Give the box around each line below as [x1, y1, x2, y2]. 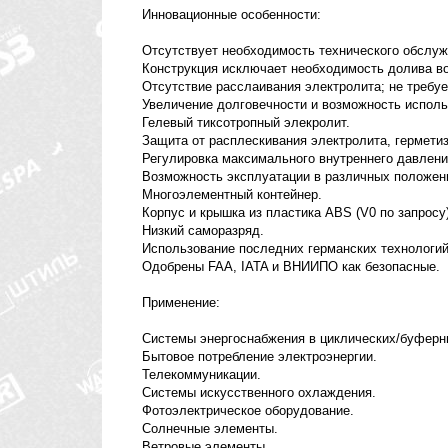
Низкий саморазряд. [142, 223, 264, 239]
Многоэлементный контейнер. [142, 187, 322, 203]
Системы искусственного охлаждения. [142, 385, 376, 401]
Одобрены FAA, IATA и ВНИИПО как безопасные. [142, 259, 440, 275]
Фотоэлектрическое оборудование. [142, 403, 354, 419]
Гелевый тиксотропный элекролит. [142, 115, 350, 131]
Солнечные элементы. [142, 421, 278, 437]
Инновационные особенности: [142, 7, 321, 23]
